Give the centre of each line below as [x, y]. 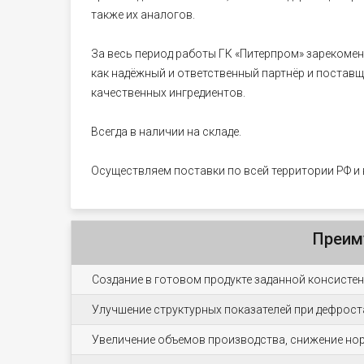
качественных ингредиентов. [168, 93]
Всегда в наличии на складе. [166, 132]
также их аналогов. [143, 15]
